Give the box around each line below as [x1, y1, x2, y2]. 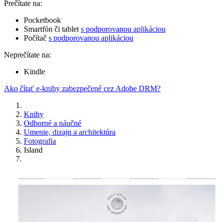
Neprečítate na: [4, 51, 51, 59]
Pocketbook [24, 16, 61, 25]
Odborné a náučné [24, 119, 81, 128]
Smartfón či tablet [24, 25, 81, 34]
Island [24, 146, 43, 155]
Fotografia [24, 137, 56, 146]
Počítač [24, 34, 49, 43]
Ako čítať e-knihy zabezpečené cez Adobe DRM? [4, 84, 161, 93]
